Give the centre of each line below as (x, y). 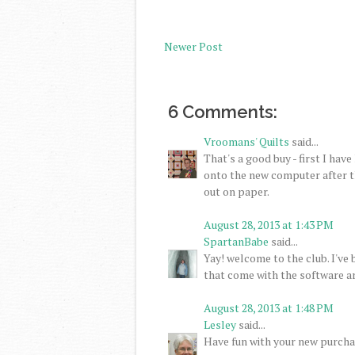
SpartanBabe (236, 241)
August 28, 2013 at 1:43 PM (269, 224)
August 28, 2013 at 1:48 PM (269, 307)
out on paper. (237, 191)
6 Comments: (223, 111)
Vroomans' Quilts (246, 141)
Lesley (220, 324)
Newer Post (193, 46)
